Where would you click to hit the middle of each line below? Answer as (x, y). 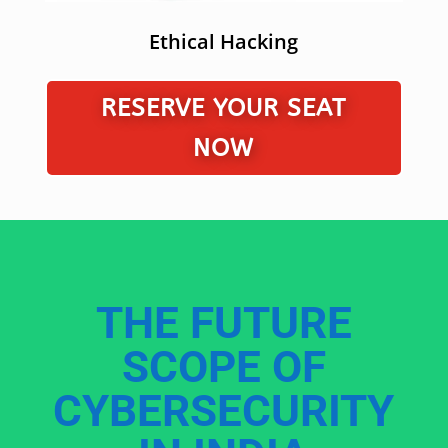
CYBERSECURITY (224, 410)
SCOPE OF (223, 366)
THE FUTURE (223, 322)
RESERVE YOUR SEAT (224, 107)
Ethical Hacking (224, 41)
